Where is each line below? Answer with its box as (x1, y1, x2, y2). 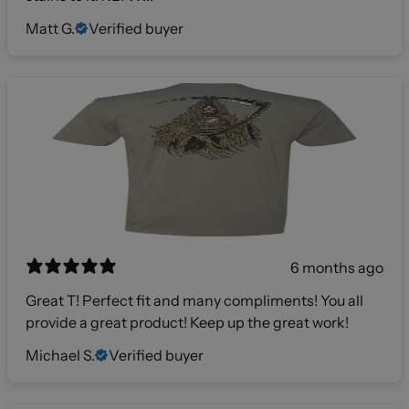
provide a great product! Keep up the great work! (26, 313, 349, 332)
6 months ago (290, 258, 383, 278)
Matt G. (26, 19, 75, 38)
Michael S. (26, 346, 95, 365)
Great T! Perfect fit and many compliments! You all (26, 291, 363, 310)
